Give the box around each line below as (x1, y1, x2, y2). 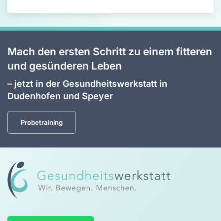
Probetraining (21, 118, 63, 126)
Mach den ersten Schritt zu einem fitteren (7, 45, 212, 58)
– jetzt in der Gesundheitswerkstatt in (7, 78, 167, 89)
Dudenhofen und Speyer (7, 90, 113, 101)
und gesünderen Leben (7, 59, 122, 72)
